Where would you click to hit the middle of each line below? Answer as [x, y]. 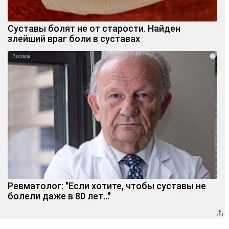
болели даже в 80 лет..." [59, 196]
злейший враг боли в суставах [74, 39]
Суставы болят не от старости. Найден [94, 29]
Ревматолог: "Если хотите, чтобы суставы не [107, 186]
